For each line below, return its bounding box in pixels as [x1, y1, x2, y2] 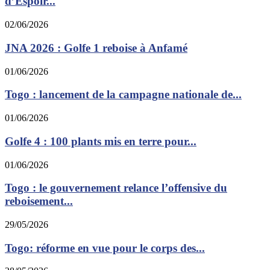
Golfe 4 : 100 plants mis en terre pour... [5, 134, 196, 148]
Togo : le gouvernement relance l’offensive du [5, 181, 227, 195]
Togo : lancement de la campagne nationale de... [5, 88, 242, 101]
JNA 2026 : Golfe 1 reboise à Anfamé [5, 41, 187, 54]
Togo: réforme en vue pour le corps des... [5, 241, 205, 254]
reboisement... [5, 195, 73, 208]
